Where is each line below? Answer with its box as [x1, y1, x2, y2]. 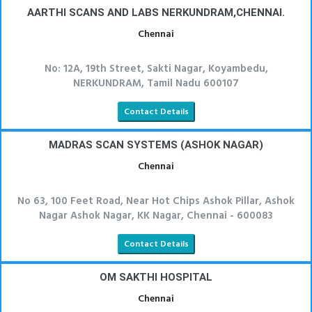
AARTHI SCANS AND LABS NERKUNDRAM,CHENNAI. [27, 6, 285, 19]
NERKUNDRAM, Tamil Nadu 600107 [73, 75, 239, 92]
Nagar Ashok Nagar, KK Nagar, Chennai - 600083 [39, 208, 273, 224]
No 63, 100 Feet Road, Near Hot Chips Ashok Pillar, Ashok [17, 193, 295, 210]
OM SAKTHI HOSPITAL [100, 271, 212, 283]
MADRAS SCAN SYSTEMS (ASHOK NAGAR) [49, 139, 263, 151]
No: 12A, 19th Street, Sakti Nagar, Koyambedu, [44, 61, 268, 77]
